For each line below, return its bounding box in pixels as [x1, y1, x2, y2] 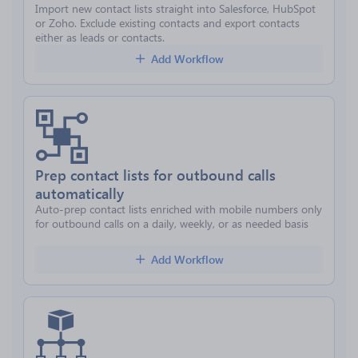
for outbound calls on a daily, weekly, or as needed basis [35, 216, 308, 231]
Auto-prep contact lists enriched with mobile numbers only [35, 201, 322, 217]
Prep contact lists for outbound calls [35, 165, 276, 185]
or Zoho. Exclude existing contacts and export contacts [35, 15, 300, 30]
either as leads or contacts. [35, 30, 165, 45]
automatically [35, 183, 124, 203]
